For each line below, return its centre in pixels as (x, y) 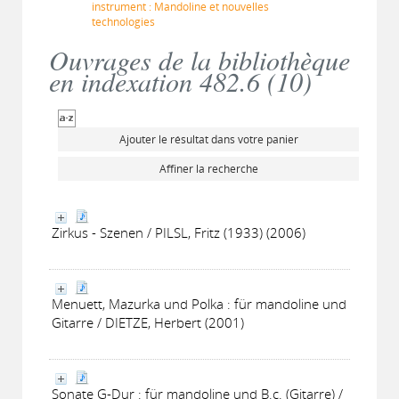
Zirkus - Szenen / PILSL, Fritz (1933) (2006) (179, 232)
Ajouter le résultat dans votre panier (208, 139)
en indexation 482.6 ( (163, 81)
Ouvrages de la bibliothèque (199, 60)
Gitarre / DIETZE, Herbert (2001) (148, 322)
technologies (123, 22)
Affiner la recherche (208, 169)
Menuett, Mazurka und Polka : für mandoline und (199, 304)
